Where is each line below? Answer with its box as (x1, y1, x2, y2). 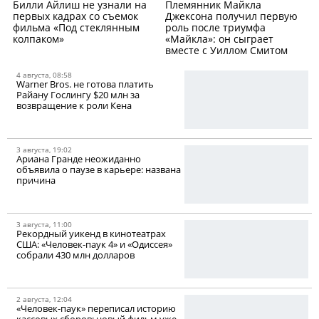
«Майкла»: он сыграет (165, 31, 273, 46)
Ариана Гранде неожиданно (16, 152, 141, 165)
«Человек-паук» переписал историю (16, 301, 176, 315)
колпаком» (13, 31, 64, 46)
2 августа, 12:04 (16, 293, 72, 304)
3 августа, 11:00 (16, 219, 72, 229)
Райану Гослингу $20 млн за (16, 88, 140, 101)
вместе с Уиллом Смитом (165, 43, 288, 57)
